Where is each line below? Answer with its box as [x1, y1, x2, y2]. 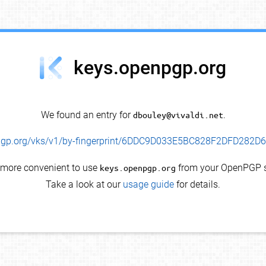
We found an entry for [40, 109, 133, 121]
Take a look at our [46, 179, 123, 191]
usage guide [123, 179, 174, 191]
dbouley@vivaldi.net [132, 109, 223, 121]
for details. [174, 179, 220, 191]
